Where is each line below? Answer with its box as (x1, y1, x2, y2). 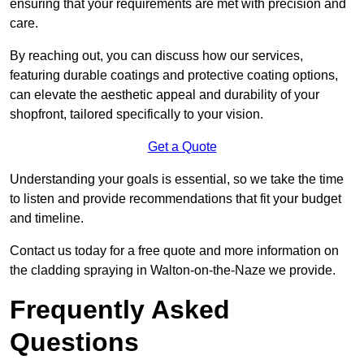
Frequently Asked (10, 295, 230, 325)
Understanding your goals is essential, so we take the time (10, 172, 344, 187)
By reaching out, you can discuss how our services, (10, 49, 303, 63)
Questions (10, 327, 139, 357)
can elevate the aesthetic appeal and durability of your (10, 88, 319, 102)
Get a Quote (147, 140, 217, 154)
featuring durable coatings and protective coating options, (10, 68, 338, 83)
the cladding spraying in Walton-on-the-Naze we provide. (10, 263, 336, 278)
